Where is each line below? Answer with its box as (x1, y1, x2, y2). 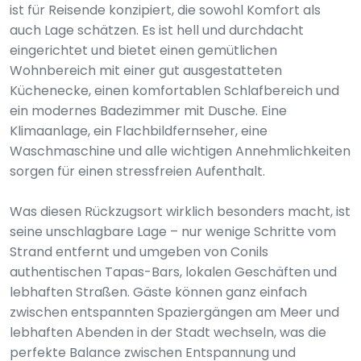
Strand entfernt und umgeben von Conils (10, 243, 268, 261)
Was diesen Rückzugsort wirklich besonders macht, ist (10, 202, 351, 221)
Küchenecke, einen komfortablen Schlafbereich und (10, 81, 339, 100)
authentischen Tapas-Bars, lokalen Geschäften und (10, 263, 337, 281)
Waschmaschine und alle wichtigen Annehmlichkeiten (10, 142, 351, 160)
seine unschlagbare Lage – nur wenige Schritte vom (10, 222, 336, 241)
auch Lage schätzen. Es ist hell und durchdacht (10, 21, 304, 39)
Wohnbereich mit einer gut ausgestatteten (10, 61, 282, 80)
